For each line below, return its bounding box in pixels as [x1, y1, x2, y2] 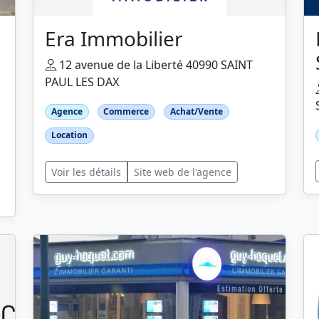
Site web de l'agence [134, 164, 231, 179]
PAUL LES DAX [45, 74, 119, 90]
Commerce [103, 105, 150, 118]
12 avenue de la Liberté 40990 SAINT [56, 57, 253, 73]
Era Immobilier [45, 25, 183, 53]
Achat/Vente [169, 105, 223, 118]
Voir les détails [51, 164, 121, 179]
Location [51, 129, 88, 142]
